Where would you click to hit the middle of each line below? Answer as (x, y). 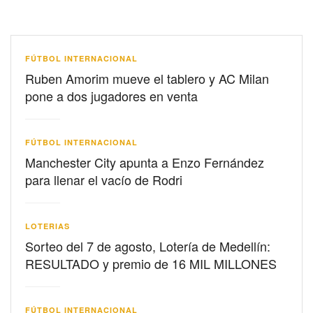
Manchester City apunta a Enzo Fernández (145, 162)
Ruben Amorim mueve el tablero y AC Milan (147, 79)
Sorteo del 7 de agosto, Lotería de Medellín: (148, 246)
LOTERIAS (48, 226)
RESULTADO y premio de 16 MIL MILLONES (151, 264)
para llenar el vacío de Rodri (104, 180)
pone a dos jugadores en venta (111, 96)
